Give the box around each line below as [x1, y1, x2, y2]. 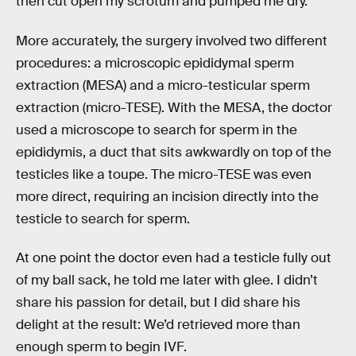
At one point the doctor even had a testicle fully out [16, 250, 331, 267]
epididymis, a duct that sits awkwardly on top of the [16, 143, 331, 161]
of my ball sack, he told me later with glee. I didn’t [16, 272, 318, 289]
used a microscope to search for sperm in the [16, 121, 297, 138]
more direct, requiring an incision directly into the [16, 188, 319, 205]
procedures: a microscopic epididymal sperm [16, 54, 294, 72]
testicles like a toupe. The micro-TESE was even [16, 165, 311, 183]
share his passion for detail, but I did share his [16, 294, 300, 311]
